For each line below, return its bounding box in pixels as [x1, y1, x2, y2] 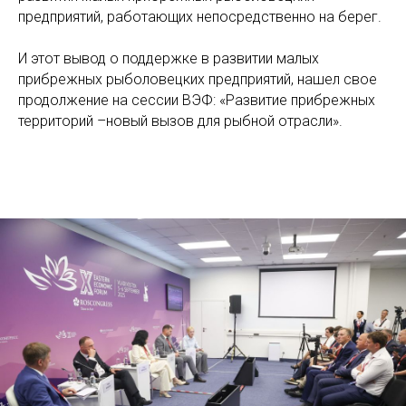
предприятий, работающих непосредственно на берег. [18, 8, 382, 25]
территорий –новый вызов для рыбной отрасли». [18, 112, 343, 130]
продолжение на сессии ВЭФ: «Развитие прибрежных [18, 92, 375, 109]
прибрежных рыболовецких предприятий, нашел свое [18, 71, 377, 88]
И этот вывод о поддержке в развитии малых [18, 50, 319, 67]
